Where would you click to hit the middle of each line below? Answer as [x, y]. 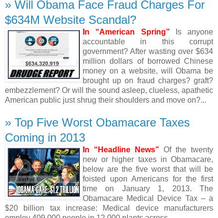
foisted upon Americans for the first [148, 179]
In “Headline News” [121, 149]
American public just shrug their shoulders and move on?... [106, 100]
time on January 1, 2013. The [148, 188]
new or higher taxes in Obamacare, [148, 159]
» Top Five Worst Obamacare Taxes [97, 122]
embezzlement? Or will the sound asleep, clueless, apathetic [109, 90]
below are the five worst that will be [148, 169]
